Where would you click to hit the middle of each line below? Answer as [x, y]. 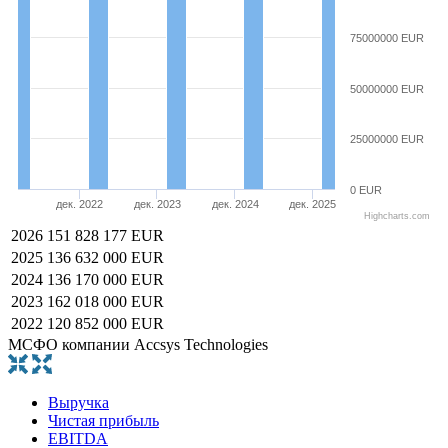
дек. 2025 [313, 203]
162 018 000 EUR [105, 301]
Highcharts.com [397, 215]
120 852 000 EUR [105, 323]
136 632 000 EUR [105, 257]
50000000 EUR [387, 88]
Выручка [78, 402]
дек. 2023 [157, 203]
